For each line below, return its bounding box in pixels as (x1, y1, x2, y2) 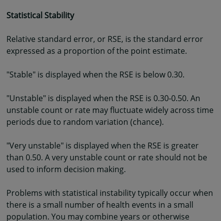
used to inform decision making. (6, 164, 126, 175)
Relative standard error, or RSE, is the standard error (6, 34, 203, 45)
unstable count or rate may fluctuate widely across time (6, 105, 214, 116)
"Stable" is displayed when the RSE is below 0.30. (6, 69, 184, 80)
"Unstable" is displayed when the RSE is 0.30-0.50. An (6, 93, 200, 104)
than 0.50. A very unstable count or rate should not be (6, 152, 207, 163)
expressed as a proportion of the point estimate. (6, 45, 187, 57)
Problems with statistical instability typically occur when (6, 187, 213, 199)
